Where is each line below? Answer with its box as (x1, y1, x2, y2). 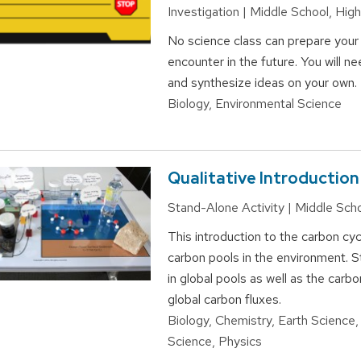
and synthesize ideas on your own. (167, 74, 357, 92)
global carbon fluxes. (167, 291, 281, 309)
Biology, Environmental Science (167, 95, 342, 113)
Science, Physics (167, 333, 262, 351)
